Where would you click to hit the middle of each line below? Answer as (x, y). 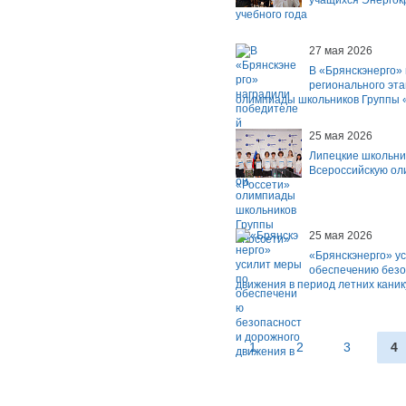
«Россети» (263, 185)
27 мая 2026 (341, 51)
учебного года (271, 15)
